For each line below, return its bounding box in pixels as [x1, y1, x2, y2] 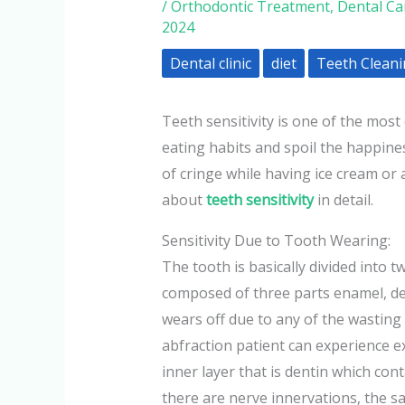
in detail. [313, 189, 373, 210]
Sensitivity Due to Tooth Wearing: [161, 230, 391, 250]
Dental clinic [169, 52, 251, 73]
